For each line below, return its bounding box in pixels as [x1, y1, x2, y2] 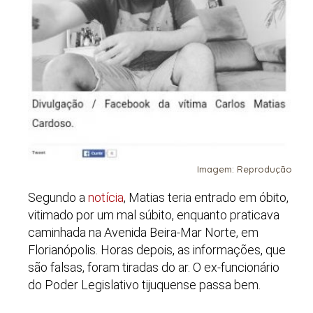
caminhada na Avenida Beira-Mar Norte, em [28, 225, 259, 240]
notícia [88, 190, 124, 205]
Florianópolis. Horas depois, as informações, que [28, 242, 286, 258]
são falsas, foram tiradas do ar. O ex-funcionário [28, 260, 279, 275]
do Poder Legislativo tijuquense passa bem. [28, 277, 261, 293]
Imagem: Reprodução [197, 163, 292, 175]
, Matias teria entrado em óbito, [124, 190, 289, 205]
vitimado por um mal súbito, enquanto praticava [28, 208, 279, 223]
